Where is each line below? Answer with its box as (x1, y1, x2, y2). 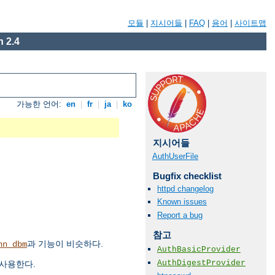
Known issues (157, 197, 207, 207)
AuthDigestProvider (157, 258, 246, 268)
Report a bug (157, 210, 203, 220)
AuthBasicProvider (157, 244, 241, 254)
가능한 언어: (17, 99, 64, 109)
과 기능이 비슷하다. (27, 239, 103, 249)
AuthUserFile (152, 152, 198, 161)
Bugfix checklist (152, 171, 222, 181)
